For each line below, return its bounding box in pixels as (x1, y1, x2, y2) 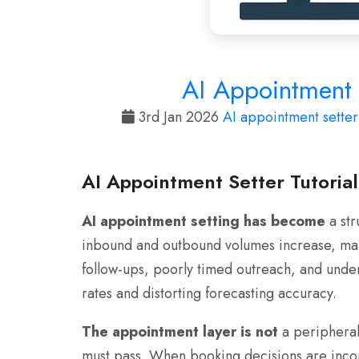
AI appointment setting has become (82, 211, 325, 232)
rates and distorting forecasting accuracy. (82, 283, 337, 305)
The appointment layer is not (82, 321, 278, 343)
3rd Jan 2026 (134, 107, 223, 128)
